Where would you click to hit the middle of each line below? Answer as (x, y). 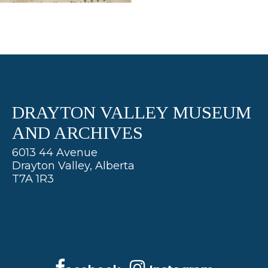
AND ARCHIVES (77, 133)
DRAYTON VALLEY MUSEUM (131, 112)
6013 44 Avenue (54, 153)
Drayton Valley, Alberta (73, 166)
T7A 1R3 (33, 179)
